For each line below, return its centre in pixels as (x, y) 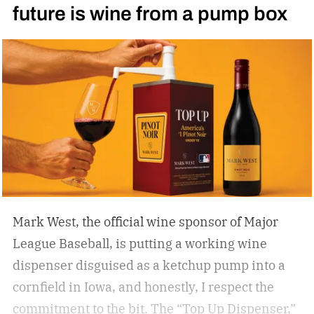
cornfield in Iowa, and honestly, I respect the (143, 287)
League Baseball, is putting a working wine (139, 243)
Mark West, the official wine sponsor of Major (145, 221)
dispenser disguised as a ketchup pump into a (149, 265)
